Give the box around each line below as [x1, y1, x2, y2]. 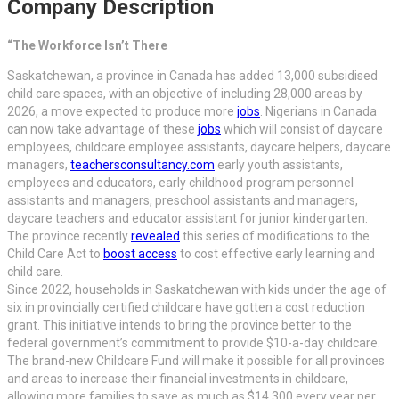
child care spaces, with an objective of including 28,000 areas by [7, 86, 362, 102]
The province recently [7, 229, 131, 244]
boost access [103, 247, 177, 262]
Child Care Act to [7, 247, 103, 262]
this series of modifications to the [180, 229, 370, 244]
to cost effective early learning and [177, 247, 375, 262]
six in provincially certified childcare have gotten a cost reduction [7, 300, 365, 315]
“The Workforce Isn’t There [7, 38, 167, 53]
